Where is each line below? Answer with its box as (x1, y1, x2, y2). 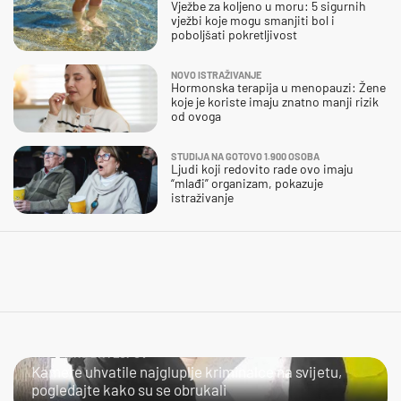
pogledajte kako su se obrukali (31, 380, 226, 398)
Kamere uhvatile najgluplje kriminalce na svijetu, (31, 362, 342, 380)
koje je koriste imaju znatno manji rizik (171, 93, 379, 109)
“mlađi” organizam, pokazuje (171, 175, 323, 191)
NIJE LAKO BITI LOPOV (31, 346, 148, 361)
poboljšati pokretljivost (171, 26, 297, 42)
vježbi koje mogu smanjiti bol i (171, 12, 335, 28)
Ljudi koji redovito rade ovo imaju (171, 160, 354, 176)
